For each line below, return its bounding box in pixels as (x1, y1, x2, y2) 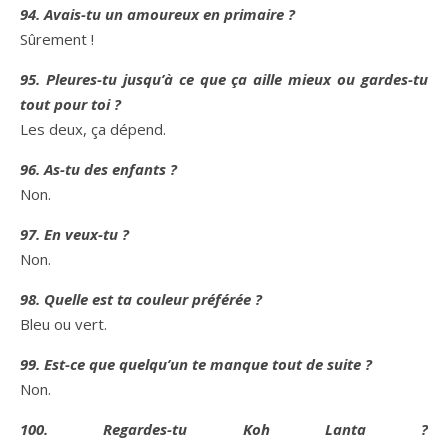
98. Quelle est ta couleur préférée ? (20, 289, 262, 309)
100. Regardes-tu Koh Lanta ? (20, 419, 428, 439)
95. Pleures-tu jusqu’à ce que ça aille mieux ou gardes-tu (20, 69, 428, 89)
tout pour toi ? (20, 94, 121, 114)
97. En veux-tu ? (20, 224, 129, 244)
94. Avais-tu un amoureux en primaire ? (20, 4, 295, 24)
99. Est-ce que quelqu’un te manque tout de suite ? (20, 354, 372, 374)
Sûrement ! (20, 29, 94, 49)
